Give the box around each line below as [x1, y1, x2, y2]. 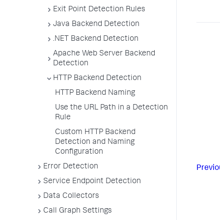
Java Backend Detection [53, 21, 139, 28]
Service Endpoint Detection [43, 178, 141, 186]
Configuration [55, 148, 103, 156]
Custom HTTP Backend [55, 129, 136, 137]
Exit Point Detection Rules [53, 6, 145, 14]
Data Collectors [43, 192, 99, 200]
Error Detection [43, 163, 98, 171]
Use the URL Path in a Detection [55, 104, 168, 112]
